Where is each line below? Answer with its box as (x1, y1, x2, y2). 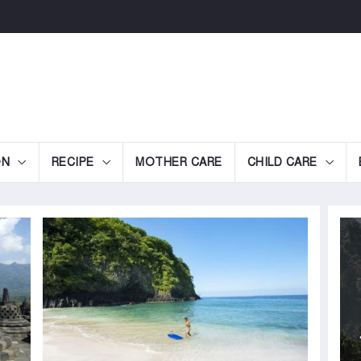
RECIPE (51, 156, 94, 169)
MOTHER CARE (135, 156, 222, 169)
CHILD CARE (247, 156, 317, 169)
